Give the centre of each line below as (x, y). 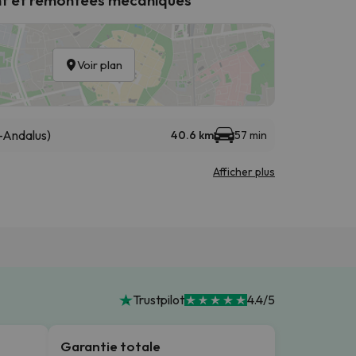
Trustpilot (158, 300)
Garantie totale (110, 346)
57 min (251, 135)
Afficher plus (244, 171)
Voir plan (100, 64)
